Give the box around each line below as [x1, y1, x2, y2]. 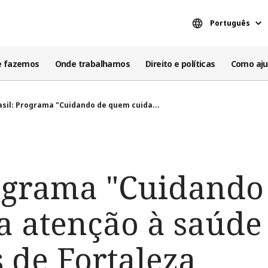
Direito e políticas [145, 57, 215, 69]
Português [210, 17, 250, 28]
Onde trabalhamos [54, 57, 130, 69]
